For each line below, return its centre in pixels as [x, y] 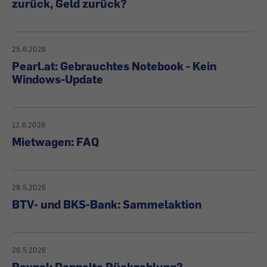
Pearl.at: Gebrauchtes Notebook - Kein [114, 66]
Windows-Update [58, 79]
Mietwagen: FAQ [55, 142]
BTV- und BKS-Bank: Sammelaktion [107, 204]
